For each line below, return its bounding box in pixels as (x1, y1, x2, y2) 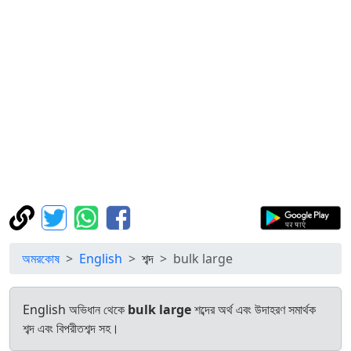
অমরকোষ (22, 250, 60, 267)
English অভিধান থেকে (23, 301, 128, 318)
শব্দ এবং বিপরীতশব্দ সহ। (23, 320, 119, 337)
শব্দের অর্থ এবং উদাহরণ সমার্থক (191, 301, 316, 318)
